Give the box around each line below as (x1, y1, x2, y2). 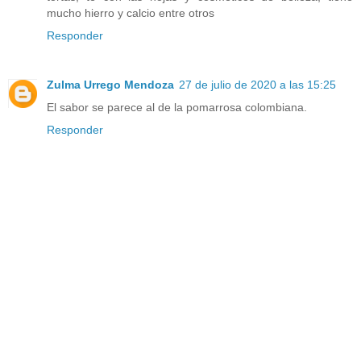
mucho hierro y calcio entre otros (47, 6, 214, 19)
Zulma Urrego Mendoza (47, 78, 174, 92)
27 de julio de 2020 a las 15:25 (179, 78, 336, 92)
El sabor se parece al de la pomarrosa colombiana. (47, 101, 307, 114)
